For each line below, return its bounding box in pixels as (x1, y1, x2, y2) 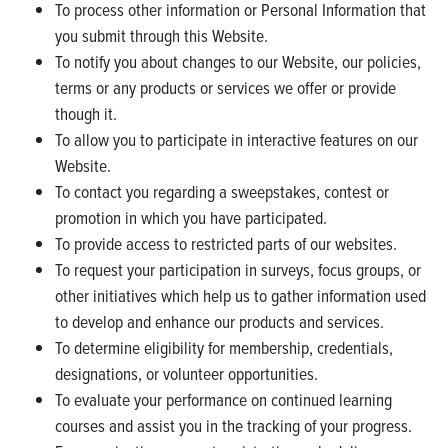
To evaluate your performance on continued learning (55, 386, 392, 412)
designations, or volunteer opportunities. (55, 360, 318, 386)
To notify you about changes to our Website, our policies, (55, 48, 421, 74)
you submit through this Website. (55, 22, 268, 48)
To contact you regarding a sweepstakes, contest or (55, 178, 389, 204)
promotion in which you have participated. (55, 204, 327, 230)
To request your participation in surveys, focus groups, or (55, 256, 421, 282)
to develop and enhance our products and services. (55, 308, 384, 334)
